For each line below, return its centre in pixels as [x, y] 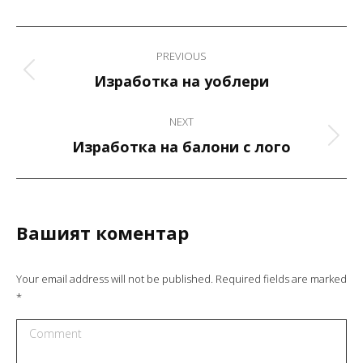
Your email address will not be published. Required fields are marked [181, 278]
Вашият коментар [102, 232]
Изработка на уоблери [181, 81]
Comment [43, 329]
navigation [79, 73]
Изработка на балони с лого [181, 146]
